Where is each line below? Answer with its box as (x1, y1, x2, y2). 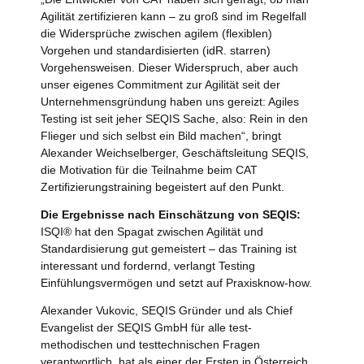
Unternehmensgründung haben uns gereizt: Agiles (41, 95, 299, 109)
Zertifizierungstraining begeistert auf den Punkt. (41, 180, 284, 194)
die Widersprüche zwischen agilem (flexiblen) (41, 27, 272, 41)
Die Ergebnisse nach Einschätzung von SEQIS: (41, 208, 301, 222)
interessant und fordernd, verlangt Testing (41, 259, 255, 273)
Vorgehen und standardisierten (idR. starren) (41, 44, 271, 58)
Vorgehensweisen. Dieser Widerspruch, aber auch (41, 61, 298, 75)
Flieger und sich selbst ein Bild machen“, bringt (41, 129, 281, 143)
